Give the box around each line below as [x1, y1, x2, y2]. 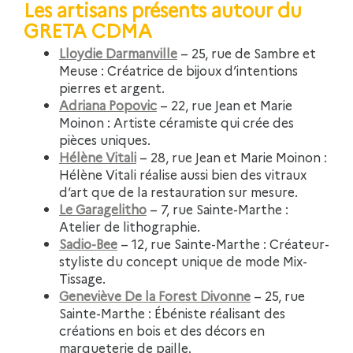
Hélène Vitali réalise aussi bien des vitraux [59, 165, 307, 183]
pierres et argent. [59, 78, 165, 96]
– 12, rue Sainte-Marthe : [117, 234, 269, 252]
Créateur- [269, 234, 329, 252]
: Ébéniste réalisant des [145, 303, 285, 321]
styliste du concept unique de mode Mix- [59, 251, 307, 269]
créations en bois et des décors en [59, 321, 265, 339]
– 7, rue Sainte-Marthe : [147, 199, 288, 217]
